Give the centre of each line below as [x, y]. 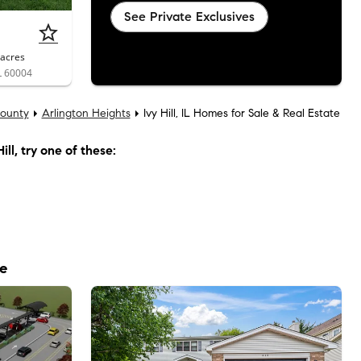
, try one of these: [65, 150]
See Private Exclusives [189, 16]
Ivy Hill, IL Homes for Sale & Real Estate [241, 113]
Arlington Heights [86, 113]
